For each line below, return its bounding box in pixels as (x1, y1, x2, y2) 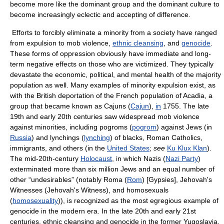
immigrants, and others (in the (10, 144, 107, 152)
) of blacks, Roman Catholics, (110, 133, 202, 141)
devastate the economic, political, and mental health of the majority (10, 70, 221, 78)
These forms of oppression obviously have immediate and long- (10, 49, 211, 57)
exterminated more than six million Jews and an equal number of (10, 165, 214, 173)
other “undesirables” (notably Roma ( (10, 175, 127, 183)
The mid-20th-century (10, 154, 80, 162)
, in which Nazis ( (112, 154, 165, 162)
